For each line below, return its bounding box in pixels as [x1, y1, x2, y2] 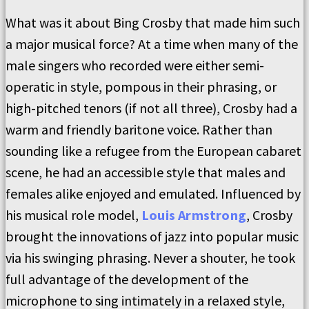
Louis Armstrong [141, 206, 246, 223]
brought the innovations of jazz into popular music [6, 228, 299, 245]
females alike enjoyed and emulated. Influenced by [6, 185, 301, 202]
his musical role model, [6, 206, 141, 223]
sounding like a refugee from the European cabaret [6, 142, 301, 159]
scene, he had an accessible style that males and [6, 163, 286, 181]
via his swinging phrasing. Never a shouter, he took [6, 249, 295, 266]
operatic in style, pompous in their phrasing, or [6, 78, 277, 95]
